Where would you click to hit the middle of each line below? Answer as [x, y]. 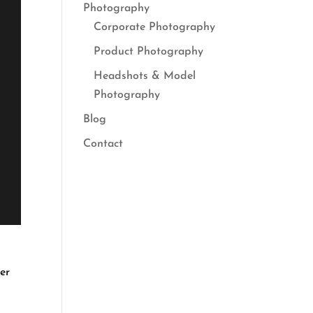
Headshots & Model [145, 76]
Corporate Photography [155, 27]
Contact [103, 144]
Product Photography [149, 52]
